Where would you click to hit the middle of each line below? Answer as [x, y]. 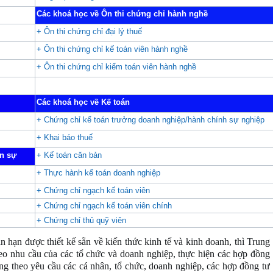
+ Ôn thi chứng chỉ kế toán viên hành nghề [112, 49]
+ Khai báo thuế [65, 137]
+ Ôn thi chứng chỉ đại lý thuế [89, 31]
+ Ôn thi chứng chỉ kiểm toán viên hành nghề [116, 67]
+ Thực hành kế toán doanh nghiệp [98, 173]
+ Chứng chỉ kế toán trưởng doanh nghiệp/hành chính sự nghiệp [151, 120]
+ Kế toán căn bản [69, 155]
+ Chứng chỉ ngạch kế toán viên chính [104, 206]
